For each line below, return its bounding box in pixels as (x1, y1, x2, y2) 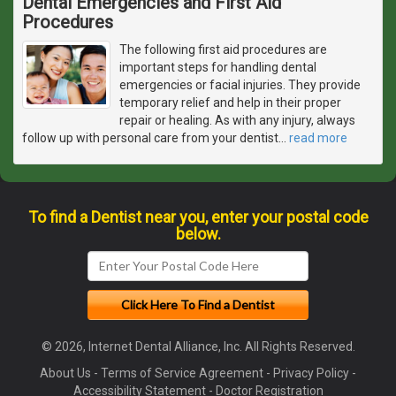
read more (289, 130, 347, 145)
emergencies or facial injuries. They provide (119, 77, 361, 92)
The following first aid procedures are (119, 42, 327, 57)
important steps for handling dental (119, 59, 316, 74)
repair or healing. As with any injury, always (119, 112, 355, 127)
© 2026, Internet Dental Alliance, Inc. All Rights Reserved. (41, 339, 355, 354)
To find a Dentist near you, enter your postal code (27, 207, 369, 226)
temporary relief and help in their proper (119, 95, 341, 110)
